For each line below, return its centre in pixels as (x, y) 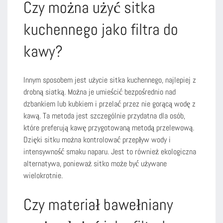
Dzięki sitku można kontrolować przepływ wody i (97, 139)
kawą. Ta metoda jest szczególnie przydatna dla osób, (104, 115)
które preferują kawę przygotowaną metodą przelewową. (109, 127)
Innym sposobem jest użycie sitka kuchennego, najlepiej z (110, 80)
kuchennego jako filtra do (101, 29)
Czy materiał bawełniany (98, 204)
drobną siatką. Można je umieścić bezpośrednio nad (100, 92)
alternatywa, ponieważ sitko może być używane (95, 163)
